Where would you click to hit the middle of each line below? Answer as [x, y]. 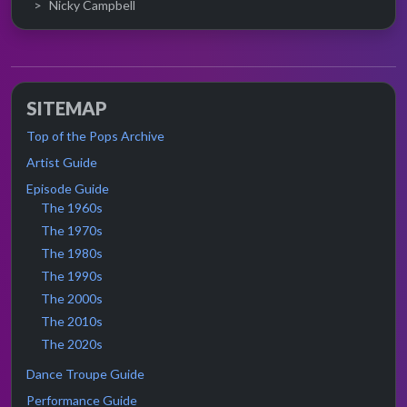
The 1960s [72, 208]
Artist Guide [62, 162]
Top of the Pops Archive [95, 136]
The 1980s [72, 253]
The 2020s [72, 344]
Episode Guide [68, 189]
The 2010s [72, 321]
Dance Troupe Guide [85, 374]
